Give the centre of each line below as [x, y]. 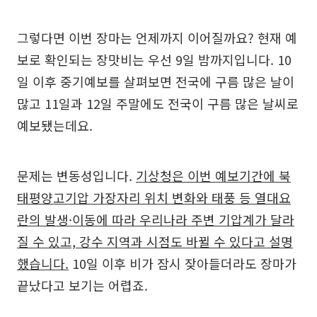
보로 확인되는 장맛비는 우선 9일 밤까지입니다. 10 [154, 60]
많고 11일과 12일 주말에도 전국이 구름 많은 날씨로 [158, 104]
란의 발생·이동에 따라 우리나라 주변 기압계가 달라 [156, 220]
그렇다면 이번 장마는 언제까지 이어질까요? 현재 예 [157, 38]
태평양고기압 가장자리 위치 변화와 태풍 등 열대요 [154, 198]
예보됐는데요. [55, 126]
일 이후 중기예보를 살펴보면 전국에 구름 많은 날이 [156, 82]
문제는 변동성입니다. [76, 176]
